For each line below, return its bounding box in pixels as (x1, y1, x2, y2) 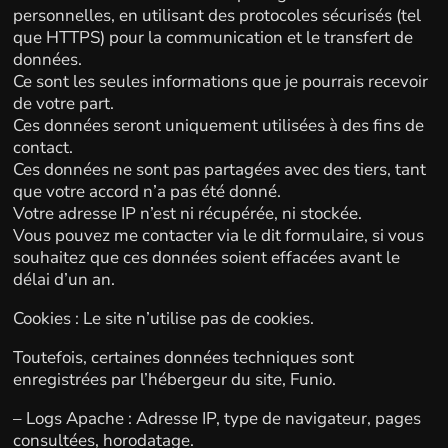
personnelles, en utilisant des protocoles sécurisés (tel (12, 3, 421, 27)
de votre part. (12, 91, 114, 115)
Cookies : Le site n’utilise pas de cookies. (12, 306, 314, 330)
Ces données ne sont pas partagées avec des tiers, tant (12, 157, 426, 181)
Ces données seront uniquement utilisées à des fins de (12, 113, 424, 137)
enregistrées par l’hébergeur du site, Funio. (12, 367, 336, 391)
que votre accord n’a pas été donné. (12, 179, 281, 203)
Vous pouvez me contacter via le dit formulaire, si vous (12, 223, 424, 247)
